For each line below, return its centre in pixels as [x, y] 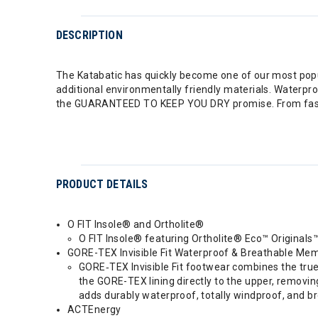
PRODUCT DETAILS [102, 184]
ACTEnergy [94, 309]
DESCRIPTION [89, 35]
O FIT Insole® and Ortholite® [136, 224]
